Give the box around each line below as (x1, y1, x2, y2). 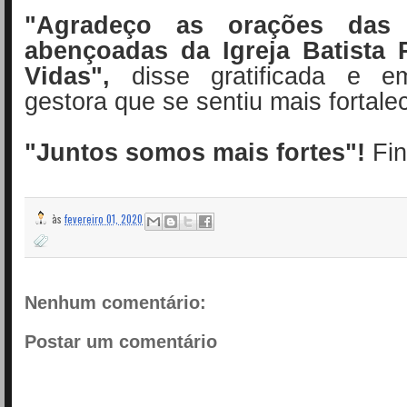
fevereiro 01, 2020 (65, 211, 143, 227)
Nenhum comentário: (25, 292, 206, 313)
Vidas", (25, 61, 110, 90)
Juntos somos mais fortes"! (36, 137, 365, 166)
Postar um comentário (25, 332, 217, 352)
